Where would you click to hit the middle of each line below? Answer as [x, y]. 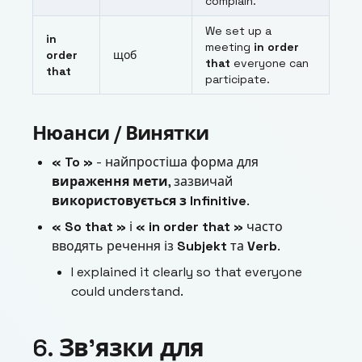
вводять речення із [114, 246]
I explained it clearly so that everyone [187, 272]
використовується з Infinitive [149, 201]
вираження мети [110, 182]
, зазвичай [200, 182]
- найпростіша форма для [176, 162]
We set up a [238, 31]
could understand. [127, 292]
